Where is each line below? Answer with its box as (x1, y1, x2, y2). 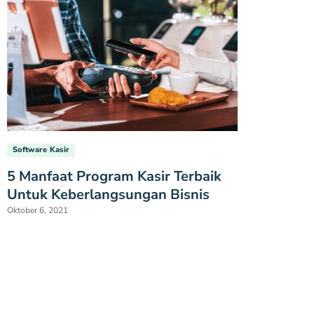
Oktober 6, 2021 (7, 204, 68, 216)
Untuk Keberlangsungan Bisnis (7, 184, 210, 204)
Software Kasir (13, 144, 70, 155)
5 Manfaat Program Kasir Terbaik (7, 166, 221, 186)
